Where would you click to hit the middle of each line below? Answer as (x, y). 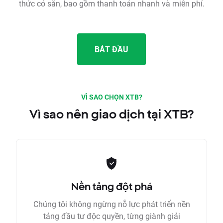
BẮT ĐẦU (111, 49)
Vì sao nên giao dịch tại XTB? (111, 114)
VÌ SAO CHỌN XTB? (111, 97)
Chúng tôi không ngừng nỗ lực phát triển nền (111, 204)
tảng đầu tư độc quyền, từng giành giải (111, 216)
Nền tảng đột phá (111, 187)
